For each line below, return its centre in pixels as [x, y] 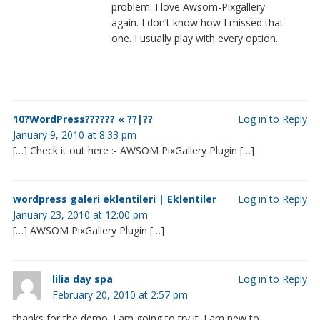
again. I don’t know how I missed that [197, 22]
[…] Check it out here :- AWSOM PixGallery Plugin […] [133, 150]
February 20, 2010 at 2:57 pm [120, 294]
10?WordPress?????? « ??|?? [82, 119]
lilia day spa [82, 279]
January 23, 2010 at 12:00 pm [80, 214]
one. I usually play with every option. [194, 38]
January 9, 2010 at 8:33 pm [74, 134]
